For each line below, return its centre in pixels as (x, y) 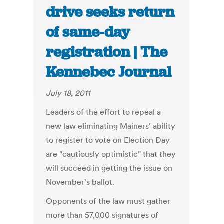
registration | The (107, 52)
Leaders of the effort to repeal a (104, 112)
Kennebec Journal (109, 72)
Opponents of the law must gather (108, 201)
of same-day (88, 32)
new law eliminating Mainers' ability (111, 126)
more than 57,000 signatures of (102, 215)
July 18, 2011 (68, 93)
